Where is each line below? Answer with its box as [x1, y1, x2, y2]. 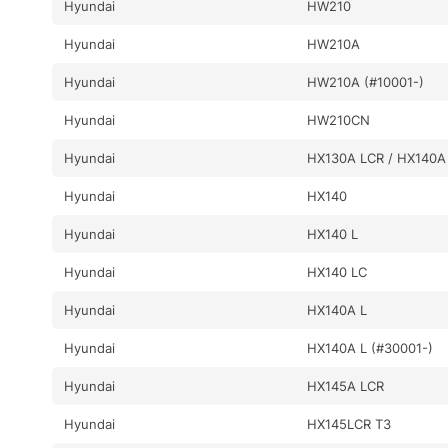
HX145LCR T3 [307, 415, 392, 432]
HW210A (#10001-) [307, 73, 425, 90]
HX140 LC [307, 263, 368, 280]
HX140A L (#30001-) [307, 339, 434, 356]
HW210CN [307, 111, 371, 128]
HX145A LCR [307, 377, 385, 394]
